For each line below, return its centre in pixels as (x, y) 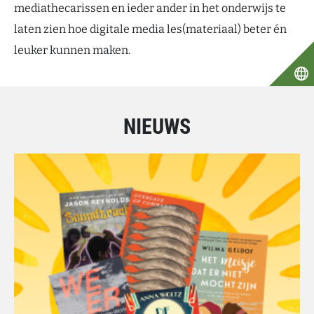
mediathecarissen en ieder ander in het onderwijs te (150, 8)
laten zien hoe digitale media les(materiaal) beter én (150, 29)
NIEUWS (157, 127)
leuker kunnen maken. (72, 50)
